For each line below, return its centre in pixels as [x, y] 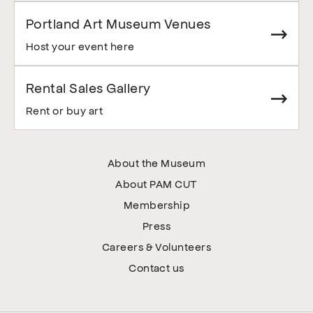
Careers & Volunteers [156, 247]
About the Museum [156, 163]
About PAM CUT [156, 184]
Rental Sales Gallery [88, 88]
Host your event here [80, 46]
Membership [156, 205]
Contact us [156, 268]
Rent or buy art [65, 110]
